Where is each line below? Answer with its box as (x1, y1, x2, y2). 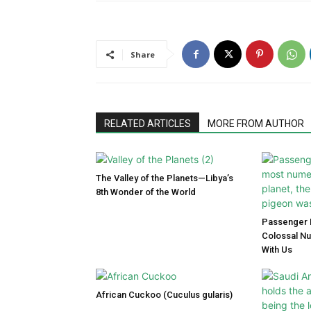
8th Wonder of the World (96, 187, 196, 198)
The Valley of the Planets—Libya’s (96, 173, 233, 184)
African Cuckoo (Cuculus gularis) (96, 289, 233, 301)
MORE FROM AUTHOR (208, 118, 304, 130)
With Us (262, 244, 292, 255)
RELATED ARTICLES (104, 118, 191, 130)
